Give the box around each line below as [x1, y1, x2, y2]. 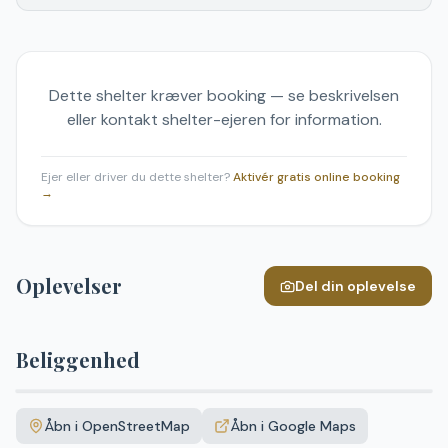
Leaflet [298, 377, 333, 391]
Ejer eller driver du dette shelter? [41, 169, 230, 185]
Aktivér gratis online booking [233, 169, 400, 185]
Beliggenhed [16, 346, 140, 373]
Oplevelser [16, 272, 122, 299]
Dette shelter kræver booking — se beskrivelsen [49, 85, 399, 106]
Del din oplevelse [295, 277, 416, 295]
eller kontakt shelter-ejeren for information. [66, 109, 382, 130]
